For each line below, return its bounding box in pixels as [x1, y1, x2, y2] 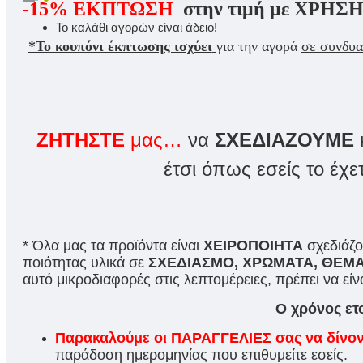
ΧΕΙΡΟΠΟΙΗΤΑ [203, 237, 303, 254]
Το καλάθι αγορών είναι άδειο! [56, 19, 217, 34]
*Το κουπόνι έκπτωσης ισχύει [28, 37, 212, 54]
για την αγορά [216, 37, 301, 54]
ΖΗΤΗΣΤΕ [36, 128, 125, 151]
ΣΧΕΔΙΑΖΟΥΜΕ [215, 128, 354, 151]
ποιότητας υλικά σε [23, 254, 148, 271]
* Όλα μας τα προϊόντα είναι [23, 237, 203, 254]
